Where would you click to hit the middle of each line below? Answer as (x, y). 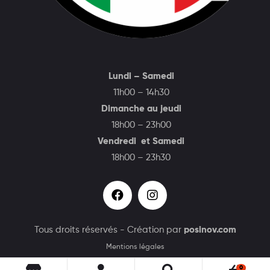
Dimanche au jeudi (141, 108)
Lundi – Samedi (141, 76)
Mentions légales (135, 247)
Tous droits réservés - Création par (109, 230)
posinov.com (210, 230)
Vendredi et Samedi (141, 141)
